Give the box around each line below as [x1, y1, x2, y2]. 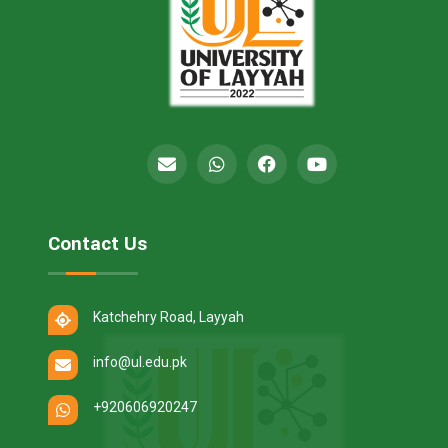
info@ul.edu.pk [93, 353, 187, 370]
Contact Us [48, 229, 147, 258]
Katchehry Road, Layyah [93, 308, 244, 325]
